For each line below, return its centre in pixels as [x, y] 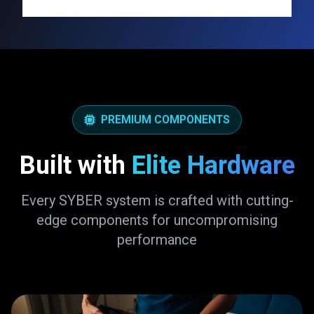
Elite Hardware [213, 165]
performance [157, 240]
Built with [75, 165]
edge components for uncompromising [157, 220]
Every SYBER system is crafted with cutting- [157, 200]
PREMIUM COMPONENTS [165, 120]
